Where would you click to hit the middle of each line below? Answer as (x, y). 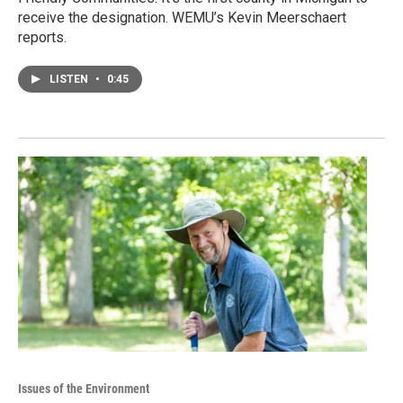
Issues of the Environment (84, 388)
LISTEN (70, 80)
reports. (42, 38)
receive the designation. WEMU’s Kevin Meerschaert (182, 18)
